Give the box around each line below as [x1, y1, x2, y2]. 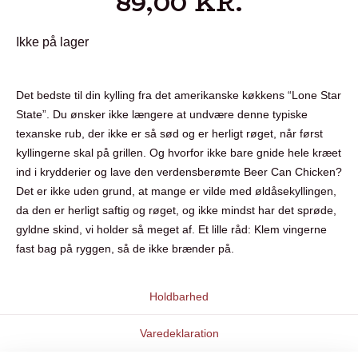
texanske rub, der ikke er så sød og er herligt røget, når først [16, 127, 323, 140]
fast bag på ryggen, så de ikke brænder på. [16, 242, 234, 255]
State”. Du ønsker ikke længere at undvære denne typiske [16, 108, 308, 121]
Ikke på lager [16, 35, 89, 49]
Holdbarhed [149, 289, 209, 303]
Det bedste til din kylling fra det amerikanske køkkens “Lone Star [16, 89, 341, 101]
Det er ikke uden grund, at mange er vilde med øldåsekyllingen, [16, 185, 336, 197]
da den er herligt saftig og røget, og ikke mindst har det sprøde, [16, 204, 336, 217]
